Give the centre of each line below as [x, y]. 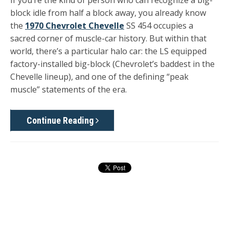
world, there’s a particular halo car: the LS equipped [108, 51]
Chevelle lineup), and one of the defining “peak [99, 77]
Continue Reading [61, 120]
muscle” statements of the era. [68, 90]
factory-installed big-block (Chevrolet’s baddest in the [112, 64]
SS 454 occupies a [159, 26]
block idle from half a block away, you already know [108, 13]
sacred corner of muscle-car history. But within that [108, 39]
